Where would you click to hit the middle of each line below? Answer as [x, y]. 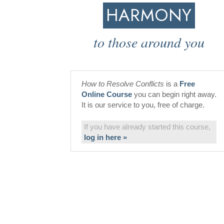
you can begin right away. [174, 94]
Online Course [107, 94]
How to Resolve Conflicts [123, 84]
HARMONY [149, 15]
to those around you [149, 42]
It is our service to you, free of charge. [143, 105]
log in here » [105, 137]
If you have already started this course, [147, 127]
